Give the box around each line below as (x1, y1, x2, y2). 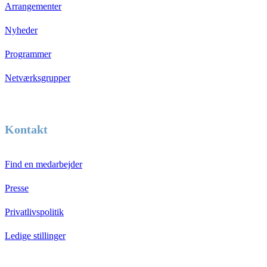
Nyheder (5, 24, 38, 35)
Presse (5, 182, 29, 193)
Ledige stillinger (5, 230, 66, 241)
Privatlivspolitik (5, 206, 64, 217)
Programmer (5, 48, 51, 59)
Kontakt (5, 122, 48, 136)
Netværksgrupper (5, 72, 70, 83)
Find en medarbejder (5, 159, 82, 169)
